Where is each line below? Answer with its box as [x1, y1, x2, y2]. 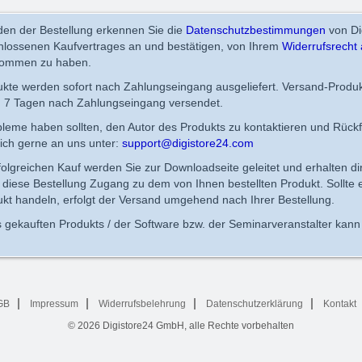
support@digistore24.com [122, 136, 254, 149]
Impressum [30, 297, 78, 309]
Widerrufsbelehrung [99, 297, 186, 309]
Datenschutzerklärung [206, 297, 303, 309]
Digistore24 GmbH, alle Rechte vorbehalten [103, 319, 294, 331]
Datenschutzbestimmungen [186, 23, 326, 36]
